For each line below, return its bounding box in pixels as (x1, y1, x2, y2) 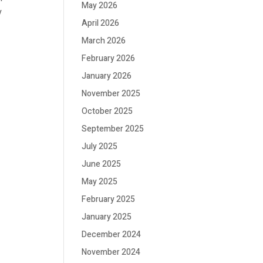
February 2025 (82, 193, 136, 205)
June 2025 (82, 158, 122, 170)
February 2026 (82, 52, 136, 65)
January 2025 (82, 211, 132, 223)
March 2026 (82, 35, 126, 47)
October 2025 (82, 105, 133, 117)
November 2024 (82, 246, 141, 258)
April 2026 (82, 17, 120, 29)
